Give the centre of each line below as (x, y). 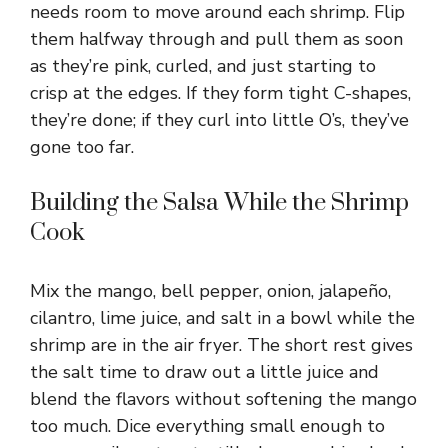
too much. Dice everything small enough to (207, 426)
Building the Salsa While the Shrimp (219, 203)
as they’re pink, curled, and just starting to (203, 66)
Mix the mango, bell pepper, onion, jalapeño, (210, 291)
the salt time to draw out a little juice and (204, 372)
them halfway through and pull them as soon (216, 39)
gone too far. (82, 147)
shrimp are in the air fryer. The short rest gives (221, 345)
